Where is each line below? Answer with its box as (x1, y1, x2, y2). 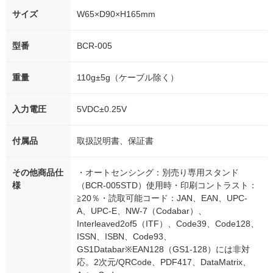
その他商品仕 (12, 168, 63, 178)
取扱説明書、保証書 (77, 136, 154, 146)
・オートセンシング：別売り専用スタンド (77, 168, 239, 178)
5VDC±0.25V (77, 104, 127, 115)
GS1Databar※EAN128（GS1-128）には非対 (77, 244, 250, 255)
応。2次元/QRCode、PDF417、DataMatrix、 (77, 257, 251, 268)
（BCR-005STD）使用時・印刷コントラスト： (77, 180, 257, 191)
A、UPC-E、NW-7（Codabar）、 (77, 206, 207, 216)
